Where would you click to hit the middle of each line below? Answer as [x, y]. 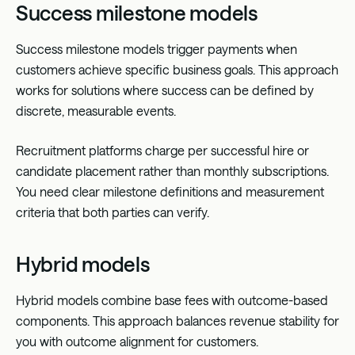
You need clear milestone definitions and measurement [170, 191]
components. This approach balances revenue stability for [177, 320]
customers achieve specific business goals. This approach [177, 69]
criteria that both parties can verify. [113, 212]
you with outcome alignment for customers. [137, 341]
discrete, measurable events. [96, 110]
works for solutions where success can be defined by [165, 90]
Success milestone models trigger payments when [157, 48]
